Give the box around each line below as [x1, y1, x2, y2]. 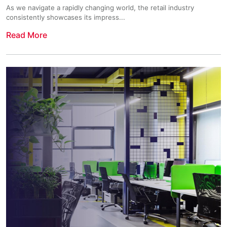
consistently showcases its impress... [6, 13, 125, 21]
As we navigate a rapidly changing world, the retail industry [6, 3, 194, 12]
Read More [6, 29, 47, 40]
